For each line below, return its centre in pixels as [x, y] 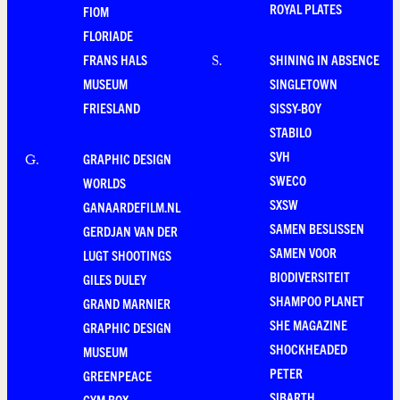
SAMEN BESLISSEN [317, 229]
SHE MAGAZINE [308, 325]
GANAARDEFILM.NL [132, 207]
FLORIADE [108, 36]
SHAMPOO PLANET [317, 301]
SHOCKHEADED [308, 349]
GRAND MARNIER [127, 304]
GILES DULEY [115, 279]
